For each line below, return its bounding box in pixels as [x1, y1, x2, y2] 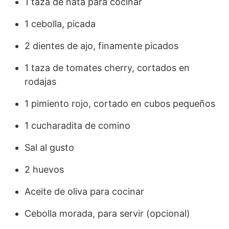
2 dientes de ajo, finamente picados [25, 40, 178, 51]
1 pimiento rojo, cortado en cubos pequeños [25, 98, 215, 109]
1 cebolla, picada [25, 18, 96, 29]
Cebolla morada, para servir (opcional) [25, 208, 190, 219]
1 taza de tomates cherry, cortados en [25, 62, 190, 73]
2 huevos [25, 164, 64, 175]
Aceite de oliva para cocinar [25, 186, 144, 197]
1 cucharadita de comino [25, 120, 130, 131]
